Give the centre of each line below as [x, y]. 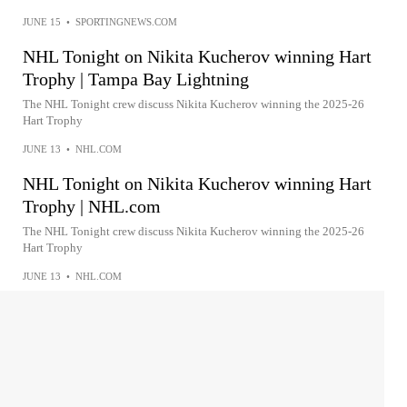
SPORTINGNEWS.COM [126, 22]
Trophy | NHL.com [92, 206]
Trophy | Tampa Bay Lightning [136, 79]
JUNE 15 [42, 22]
